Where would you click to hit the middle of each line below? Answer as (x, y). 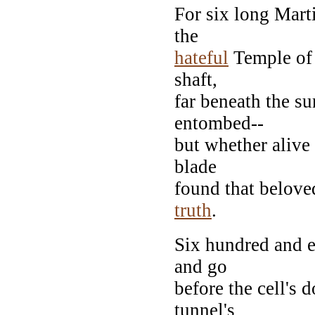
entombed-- (219, 123)
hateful (201, 57)
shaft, (196, 79)
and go (201, 266)
